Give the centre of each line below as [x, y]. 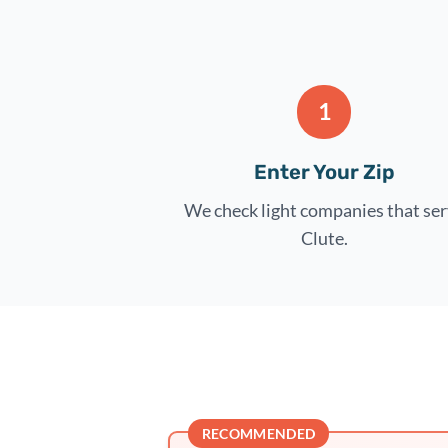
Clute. [324, 237]
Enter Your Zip [324, 171]
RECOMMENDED [258, 433]
